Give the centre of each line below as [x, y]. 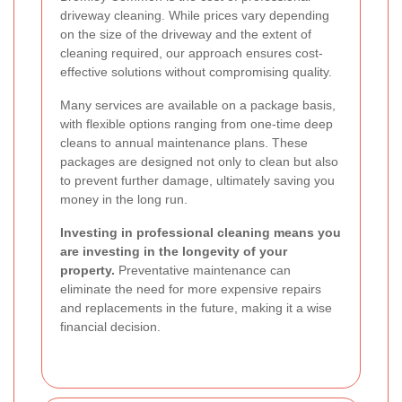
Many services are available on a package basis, [198, 105]
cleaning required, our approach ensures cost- [192, 53]
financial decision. [110, 327]
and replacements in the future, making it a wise [196, 308]
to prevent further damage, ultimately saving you [197, 181]
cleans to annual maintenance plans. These [184, 143]
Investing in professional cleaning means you [201, 233]
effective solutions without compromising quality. [196, 72]
